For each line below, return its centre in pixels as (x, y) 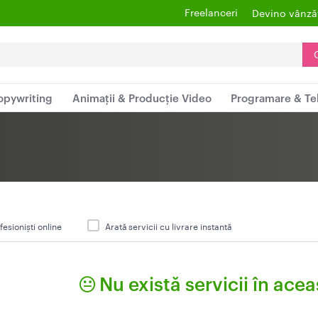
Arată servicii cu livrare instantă (168, 225)
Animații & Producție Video (142, 98)
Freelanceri (211, 12)
